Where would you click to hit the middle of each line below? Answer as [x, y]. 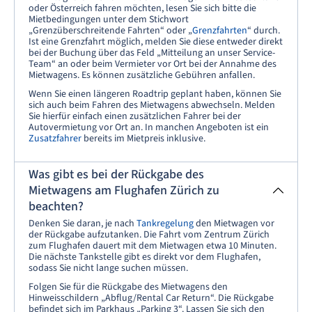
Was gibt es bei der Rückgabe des [116, 174]
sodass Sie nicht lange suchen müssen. [108, 268]
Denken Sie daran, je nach [83, 224]
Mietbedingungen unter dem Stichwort [109, 19]
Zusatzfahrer [55, 139]
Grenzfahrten [220, 31]
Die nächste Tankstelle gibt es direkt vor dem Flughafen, [145, 257]
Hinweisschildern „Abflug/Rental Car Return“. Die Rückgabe [151, 298]
